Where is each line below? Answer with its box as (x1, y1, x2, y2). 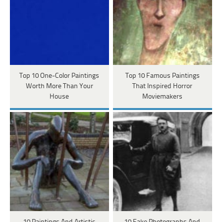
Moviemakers (142, 93, 183, 101)
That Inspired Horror (132, 83, 193, 91)
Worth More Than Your (25, 83, 93, 91)
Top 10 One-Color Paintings (19, 72, 100, 80)
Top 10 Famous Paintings (125, 72, 200, 80)
